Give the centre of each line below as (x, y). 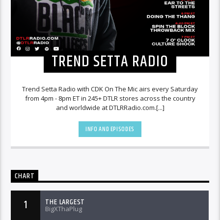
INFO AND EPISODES (110, 129)
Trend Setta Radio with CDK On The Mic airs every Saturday (110, 89)
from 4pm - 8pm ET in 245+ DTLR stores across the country (110, 98)
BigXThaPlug (64, 209)
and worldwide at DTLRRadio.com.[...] (110, 108)
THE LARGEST (65, 202)
